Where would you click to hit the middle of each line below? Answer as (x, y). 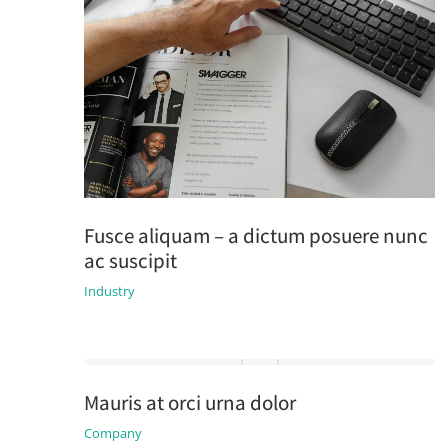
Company (112, 433)
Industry (109, 291)
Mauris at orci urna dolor (189, 402)
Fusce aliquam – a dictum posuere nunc (255, 235)
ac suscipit (130, 260)
